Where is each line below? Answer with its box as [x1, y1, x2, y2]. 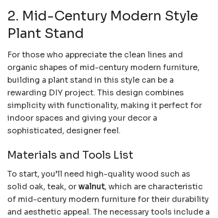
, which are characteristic [105, 181, 203, 192]
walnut [78, 181, 105, 192]
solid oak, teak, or [7, 181, 78, 192]
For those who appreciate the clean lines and [7, 50, 183, 60]
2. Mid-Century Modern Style [7, 7, 198, 24]
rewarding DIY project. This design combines [7, 88, 184, 98]
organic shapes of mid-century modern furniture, [7, 62, 200, 73]
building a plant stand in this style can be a [7, 75, 174, 86]
